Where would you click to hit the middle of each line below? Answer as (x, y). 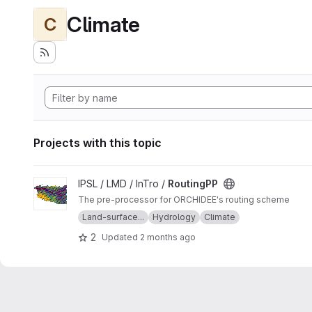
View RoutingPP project (87, 184)
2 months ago (168, 237)
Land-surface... (113, 217)
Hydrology (174, 217)
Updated (121, 237)
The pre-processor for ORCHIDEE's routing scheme (184, 200)
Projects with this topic (97, 143)
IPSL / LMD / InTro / (123, 184)
